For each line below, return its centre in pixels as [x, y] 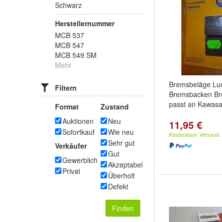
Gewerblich [80, 160]
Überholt [121, 175]
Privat [71, 171]
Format [67, 107]
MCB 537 [70, 35]
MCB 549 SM [76, 55]
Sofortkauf [79, 132]
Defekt [118, 186]
